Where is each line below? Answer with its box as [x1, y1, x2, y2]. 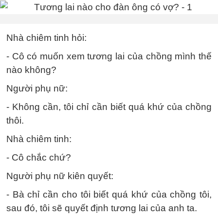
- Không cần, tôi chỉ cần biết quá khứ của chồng [6, 101, 212, 112]
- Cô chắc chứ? [6, 152, 71, 163]
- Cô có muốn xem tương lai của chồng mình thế [6, 51, 212, 61]
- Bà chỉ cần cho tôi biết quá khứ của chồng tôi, [6, 189, 212, 200]
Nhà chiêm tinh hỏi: [6, 32, 87, 43]
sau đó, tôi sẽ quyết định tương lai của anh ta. [6, 202, 197, 213]
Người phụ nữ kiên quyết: [6, 170, 113, 181]
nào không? [6, 64, 56, 75]
